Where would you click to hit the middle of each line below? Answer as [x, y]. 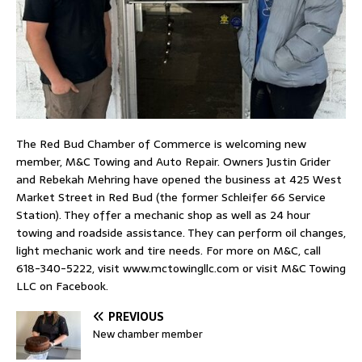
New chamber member [148, 335]
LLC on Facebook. [62, 286]
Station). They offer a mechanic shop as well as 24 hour [163, 215]
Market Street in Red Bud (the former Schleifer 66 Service [171, 198]
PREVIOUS [136, 317]
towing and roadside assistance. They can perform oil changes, [181, 233]
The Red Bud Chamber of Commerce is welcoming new [161, 144]
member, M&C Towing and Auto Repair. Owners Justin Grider [173, 162]
